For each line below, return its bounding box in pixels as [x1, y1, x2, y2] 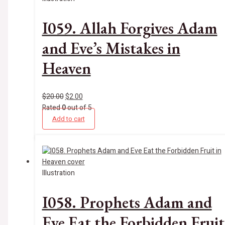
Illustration [42, 168, 75, 179]
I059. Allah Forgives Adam [42, 17, 217, 39]
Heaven [42, 57, 91, 79]
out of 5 [65, 102, 92, 114]
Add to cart [52, 114, 85, 124]
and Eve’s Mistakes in [42, 37, 180, 59]
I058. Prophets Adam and [42, 191, 212, 213]
